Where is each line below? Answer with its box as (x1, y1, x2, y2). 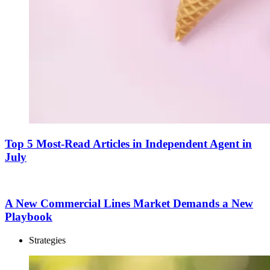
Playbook (5, 210, 52, 224)
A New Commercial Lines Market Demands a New (5, 197, 253, 210)
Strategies (29, 235, 66, 246)
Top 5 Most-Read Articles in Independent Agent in (5, 137, 252, 151)
